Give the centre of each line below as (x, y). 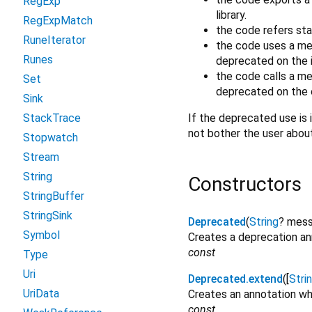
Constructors (245, 184)
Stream (41, 157)
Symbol (41, 235)
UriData (41, 294)
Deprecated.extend (235, 279)
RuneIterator (54, 40)
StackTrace (52, 118)
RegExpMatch (58, 21)
